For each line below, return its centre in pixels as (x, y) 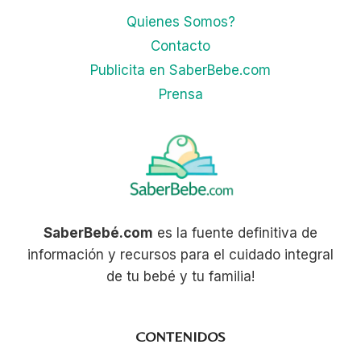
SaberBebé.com (98, 233)
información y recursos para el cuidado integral (180, 255)
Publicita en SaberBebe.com (180, 71)
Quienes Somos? (180, 21)
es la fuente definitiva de (235, 233)
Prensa (180, 95)
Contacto (180, 46)
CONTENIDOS (180, 337)
